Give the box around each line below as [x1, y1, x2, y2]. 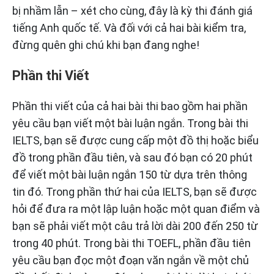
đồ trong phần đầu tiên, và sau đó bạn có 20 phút [12, 151, 253, 165]
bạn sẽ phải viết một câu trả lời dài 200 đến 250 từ [12, 220, 258, 233]
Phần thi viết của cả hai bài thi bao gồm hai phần [12, 100, 248, 113]
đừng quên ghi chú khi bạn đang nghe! [12, 39, 199, 52]
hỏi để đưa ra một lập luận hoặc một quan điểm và [12, 202, 260, 216]
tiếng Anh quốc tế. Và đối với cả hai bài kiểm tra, [12, 21, 246, 35]
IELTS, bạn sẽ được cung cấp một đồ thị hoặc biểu [12, 134, 259, 147]
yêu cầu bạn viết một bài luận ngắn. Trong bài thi [12, 117, 248, 130]
